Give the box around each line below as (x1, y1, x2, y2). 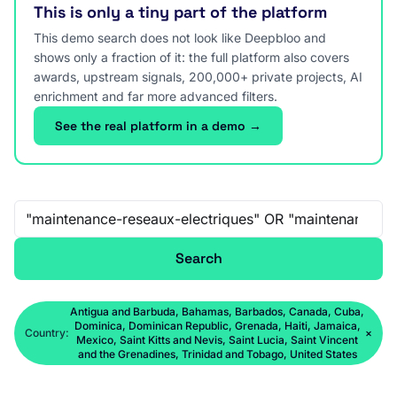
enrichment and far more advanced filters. (34, 89, 277, 104)
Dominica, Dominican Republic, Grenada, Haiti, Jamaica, (74, 319, 361, 332)
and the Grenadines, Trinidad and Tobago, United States (77, 347, 357, 361)
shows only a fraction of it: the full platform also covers (34, 50, 349, 65)
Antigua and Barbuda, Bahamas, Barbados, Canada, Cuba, (70, 305, 364, 318)
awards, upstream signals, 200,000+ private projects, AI (34, 69, 362, 84)
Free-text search (13, 201, 122, 219)
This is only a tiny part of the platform (34, 2, 327, 22)
